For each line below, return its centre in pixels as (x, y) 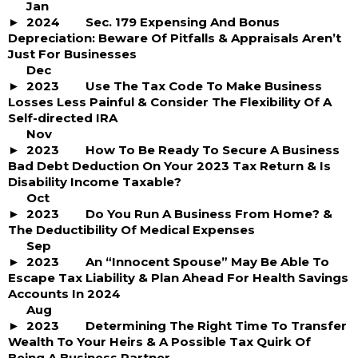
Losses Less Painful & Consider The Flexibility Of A (170, 102)
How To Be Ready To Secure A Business (213, 150)
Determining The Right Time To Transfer (216, 326)
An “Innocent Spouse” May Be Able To (207, 262)
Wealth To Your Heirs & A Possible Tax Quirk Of (159, 342)
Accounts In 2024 (64, 294)
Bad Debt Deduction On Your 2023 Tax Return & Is (169, 166)
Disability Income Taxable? (95, 182)
